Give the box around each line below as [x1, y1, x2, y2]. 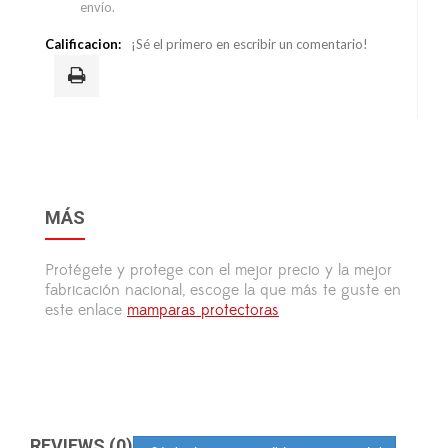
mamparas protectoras [127, 300, 279, 321]
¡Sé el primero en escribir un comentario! [131, 36, 368, 53]
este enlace [45, 300, 127, 321]
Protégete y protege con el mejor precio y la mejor [45, 260, 392, 281]
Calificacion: [45, 36, 121, 53]
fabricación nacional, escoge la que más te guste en [45, 280, 401, 301]
